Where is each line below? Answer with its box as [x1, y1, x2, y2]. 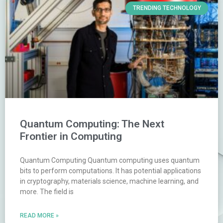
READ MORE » [20, 212, 59, 220]
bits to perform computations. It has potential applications [20, 167, 201, 175]
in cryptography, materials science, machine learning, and [20, 177, 199, 186]
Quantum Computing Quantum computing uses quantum [20, 156, 200, 165]
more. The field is [20, 188, 74, 196]
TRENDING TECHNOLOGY [132, 4, 201, 12]
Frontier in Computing [20, 130, 122, 143]
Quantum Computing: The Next [20, 118, 164, 130]
